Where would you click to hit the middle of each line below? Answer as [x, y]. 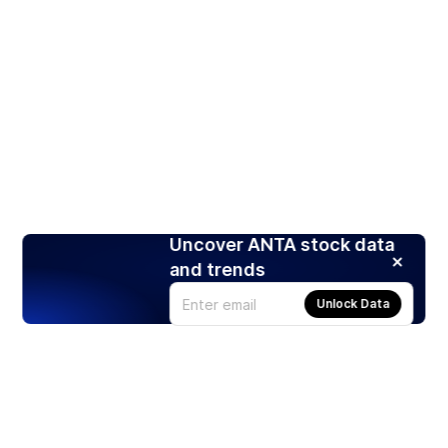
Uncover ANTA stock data [282, 245]
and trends [217, 270]
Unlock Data [353, 304]
